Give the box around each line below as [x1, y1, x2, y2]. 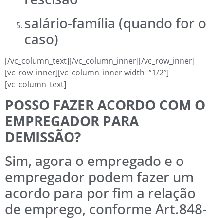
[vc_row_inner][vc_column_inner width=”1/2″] [5, 67, 169, 78]
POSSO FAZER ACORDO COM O [5, 95, 205, 114]
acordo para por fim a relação [5, 183, 196, 202]
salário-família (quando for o [24, 13, 206, 32]
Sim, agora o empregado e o [5, 151, 184, 170]
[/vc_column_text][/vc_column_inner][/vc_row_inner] [5, 55, 195, 66]
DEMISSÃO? [5, 127, 81, 146]
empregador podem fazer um [5, 167, 194, 186]
